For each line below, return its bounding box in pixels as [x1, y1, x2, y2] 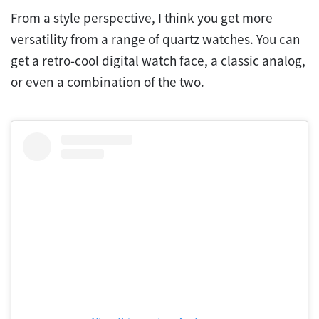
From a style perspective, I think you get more [11, 9, 273, 27]
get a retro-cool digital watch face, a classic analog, [11, 52, 305, 70]
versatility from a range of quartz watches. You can [11, 31, 300, 48]
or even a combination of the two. [11, 73, 204, 91]
